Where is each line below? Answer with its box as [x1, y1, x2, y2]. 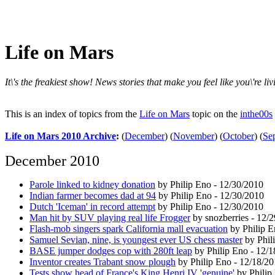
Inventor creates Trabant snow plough [29, 257, 176, 268]
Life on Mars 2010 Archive [5, 131, 116, 142]
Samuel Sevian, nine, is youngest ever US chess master [29, 234, 242, 246]
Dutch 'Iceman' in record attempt [29, 201, 155, 212]
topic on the [190, 109, 240, 120]
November [173, 131, 214, 142]
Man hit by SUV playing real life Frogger [29, 212, 190, 223]
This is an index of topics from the [5, 109, 139, 120]
